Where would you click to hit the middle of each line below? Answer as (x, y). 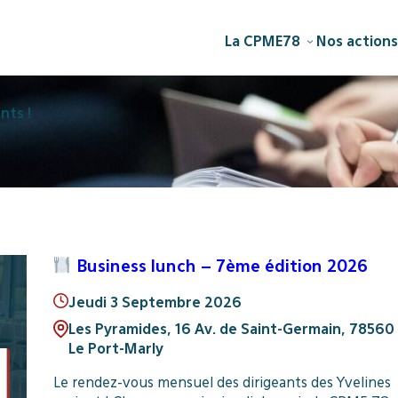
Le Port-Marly (115, 349)
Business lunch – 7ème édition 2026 (219, 265)
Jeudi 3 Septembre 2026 (155, 303)
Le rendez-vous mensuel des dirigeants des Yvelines (222, 382)
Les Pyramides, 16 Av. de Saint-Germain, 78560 (231, 330)
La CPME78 (263, 41)
